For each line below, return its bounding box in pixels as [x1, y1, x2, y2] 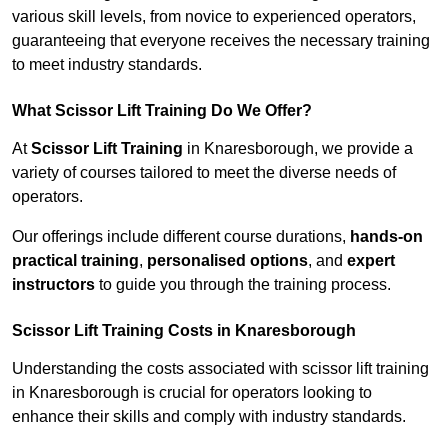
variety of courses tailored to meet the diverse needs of [12, 164, 396, 182]
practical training [12, 252, 139, 270]
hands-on [350, 228, 423, 246]
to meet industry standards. [12, 56, 202, 74]
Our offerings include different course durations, [12, 228, 350, 246]
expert [347, 252, 395, 270]
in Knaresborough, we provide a [183, 140, 413, 158]
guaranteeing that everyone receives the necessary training [12, 32, 430, 50]
